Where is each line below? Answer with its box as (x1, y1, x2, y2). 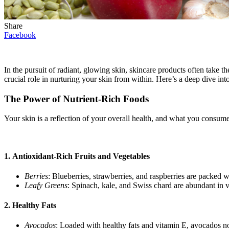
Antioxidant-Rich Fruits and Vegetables (12, 151, 150, 161)
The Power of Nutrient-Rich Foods (4, 93, 149, 104)
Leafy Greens (25, 180, 67, 190)
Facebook (4, 30, 36, 39)
